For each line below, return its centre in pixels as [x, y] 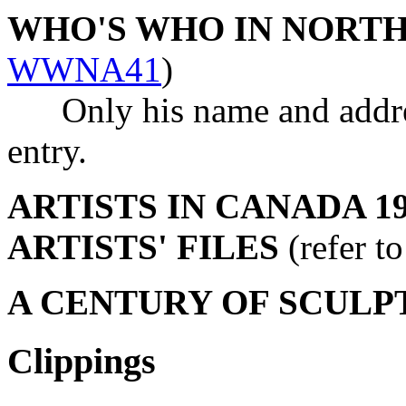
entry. [47, 150]
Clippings [82, 361]
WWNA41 [84, 69]
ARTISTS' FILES [143, 246]
